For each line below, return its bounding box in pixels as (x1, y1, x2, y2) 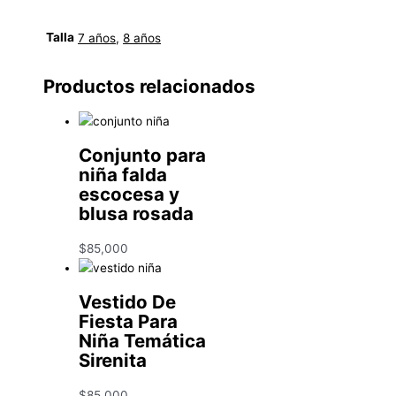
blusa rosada (79, 202, 194, 225)
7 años (78, 30, 117, 45)
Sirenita (79, 349, 148, 372)
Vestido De (79, 291, 177, 314)
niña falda (79, 164, 168, 187)
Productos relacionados (43, 75, 256, 98)
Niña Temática (79, 330, 207, 353)
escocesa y (79, 183, 180, 206)
